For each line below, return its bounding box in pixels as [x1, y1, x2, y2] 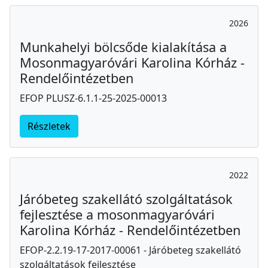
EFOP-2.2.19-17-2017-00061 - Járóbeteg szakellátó [20, 243, 241, 257]
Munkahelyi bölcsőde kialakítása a [20, 38, 227, 56]
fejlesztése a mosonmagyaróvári [20, 205, 215, 223]
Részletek [28, 119, 71, 133]
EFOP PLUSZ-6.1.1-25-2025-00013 [20, 91, 167, 105]
